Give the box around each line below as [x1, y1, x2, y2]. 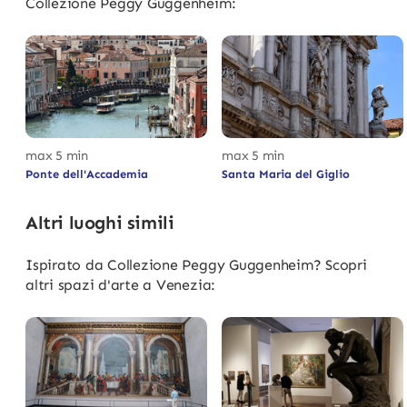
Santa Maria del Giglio [222, 166, 350, 181]
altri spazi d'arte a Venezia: [25, 275, 216, 293]
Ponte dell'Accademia [25, 166, 148, 181]
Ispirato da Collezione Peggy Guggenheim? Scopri [25, 255, 367, 273]
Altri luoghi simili [25, 211, 174, 233]
